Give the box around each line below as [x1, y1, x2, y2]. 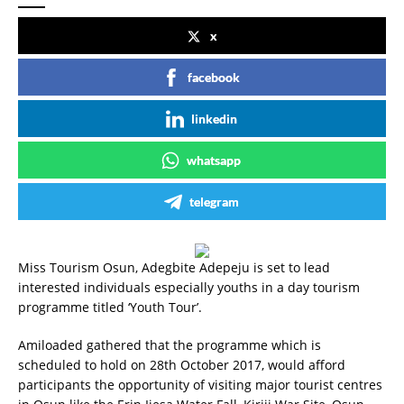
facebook [188, 69, 240, 85]
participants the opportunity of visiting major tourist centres [18, 376, 382, 393]
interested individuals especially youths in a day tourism [18, 279, 360, 296]
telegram [188, 194, 239, 209]
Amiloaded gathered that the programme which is [18, 336, 321, 353]
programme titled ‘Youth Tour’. [18, 298, 202, 316]
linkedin [190, 111, 237, 126]
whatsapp [187, 152, 241, 168]
